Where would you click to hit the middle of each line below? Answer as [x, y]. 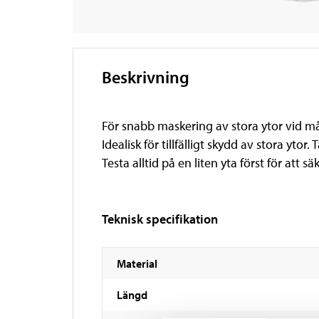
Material [137, 264]
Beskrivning [146, 77]
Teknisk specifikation [160, 219]
